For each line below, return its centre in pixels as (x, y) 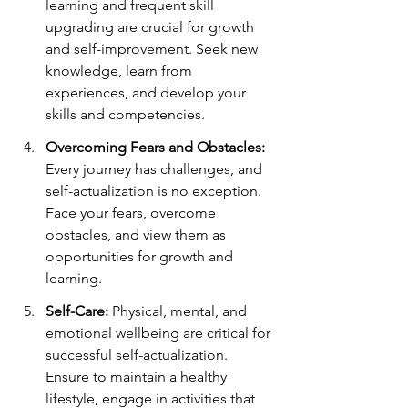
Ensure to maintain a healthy (138, 377)
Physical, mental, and (179, 311)
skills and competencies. (125, 114)
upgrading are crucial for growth (152, 27)
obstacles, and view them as (138, 235)
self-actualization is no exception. (155, 191)
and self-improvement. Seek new (153, 49)
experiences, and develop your (148, 92)
